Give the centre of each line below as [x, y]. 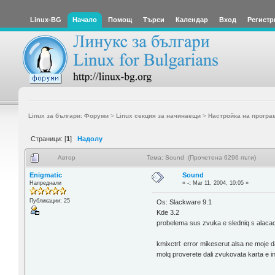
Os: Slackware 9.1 [184, 202]
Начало [85, 20]
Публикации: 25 [49, 200]
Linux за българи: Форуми [68, 115]
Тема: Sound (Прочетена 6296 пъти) [201, 157]
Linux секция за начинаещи [158, 115]
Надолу [90, 138]
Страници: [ [48, 138]
